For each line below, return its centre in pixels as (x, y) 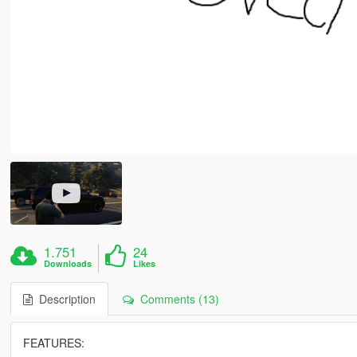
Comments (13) (176, 298)
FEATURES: (53, 342)
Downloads (68, 263)
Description (64, 298)
